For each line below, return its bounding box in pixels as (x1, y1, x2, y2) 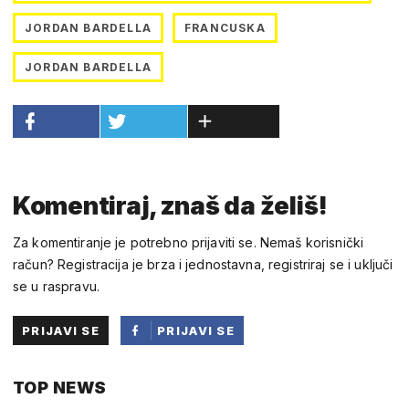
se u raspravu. (13, 278, 100, 295)
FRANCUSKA (184, 21, 266, 36)
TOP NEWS (13, 378, 107, 398)
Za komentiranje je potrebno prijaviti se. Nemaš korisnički (13, 235, 364, 251)
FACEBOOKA (157, 382, 244, 397)
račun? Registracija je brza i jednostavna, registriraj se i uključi (13, 257, 393, 273)
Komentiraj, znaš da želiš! (13, 191, 328, 222)
